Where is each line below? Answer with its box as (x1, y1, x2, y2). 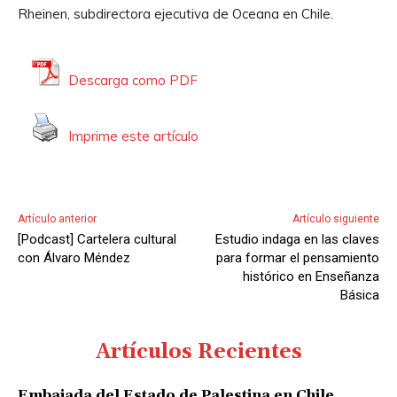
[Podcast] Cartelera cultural (18, 230, 176, 247)
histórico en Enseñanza (242, 268, 379, 284)
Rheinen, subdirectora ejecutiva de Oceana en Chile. (18, 4, 333, 22)
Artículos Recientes (95, 339, 302, 365)
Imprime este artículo (68, 128, 198, 145)
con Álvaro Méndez (18, 249, 130, 266)
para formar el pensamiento (215, 249, 379, 266)
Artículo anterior (18, 212, 97, 225)
